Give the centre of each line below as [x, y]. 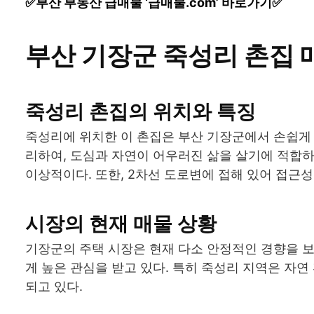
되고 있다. [54, 286]
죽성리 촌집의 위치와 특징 [141, 111]
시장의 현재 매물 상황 [121, 223]
